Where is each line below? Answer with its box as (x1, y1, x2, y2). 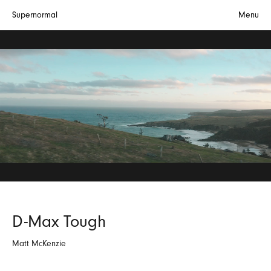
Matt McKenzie (12, 238, 66, 249)
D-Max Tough (12, 212, 106, 231)
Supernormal (12, 10, 57, 20)
